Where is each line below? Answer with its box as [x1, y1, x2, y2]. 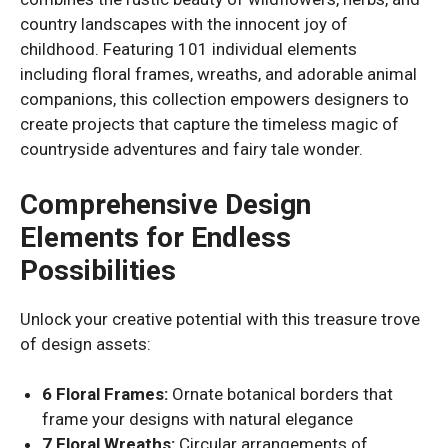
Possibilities [20, 253, 176, 287]
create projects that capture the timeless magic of [20, 114, 399, 134]
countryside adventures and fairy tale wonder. [20, 139, 363, 159]
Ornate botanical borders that [168, 384, 394, 404]
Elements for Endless [20, 220, 291, 254]
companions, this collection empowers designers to [20, 89, 409, 109]
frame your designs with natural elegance [42, 409, 354, 429]
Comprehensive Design [20, 187, 311, 221]
